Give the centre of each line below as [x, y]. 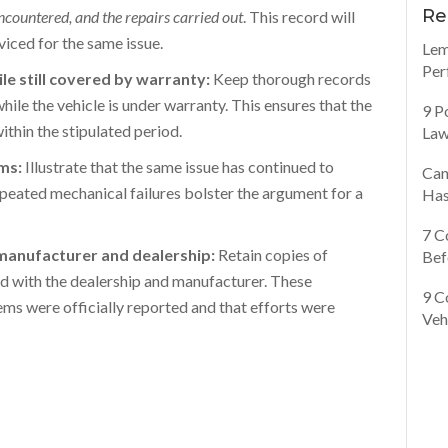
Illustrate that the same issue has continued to [180, 166]
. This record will [299, 16]
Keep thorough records [292, 78]
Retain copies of [272, 254]
